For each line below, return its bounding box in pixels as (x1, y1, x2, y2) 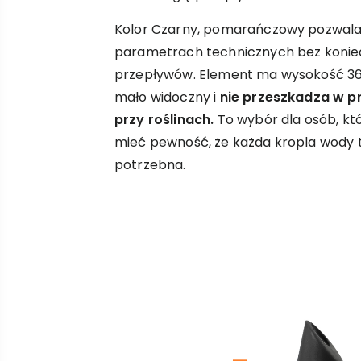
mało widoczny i (114, 87, 220, 106)
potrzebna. (114, 155, 186, 174)
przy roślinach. (114, 110, 214, 129)
